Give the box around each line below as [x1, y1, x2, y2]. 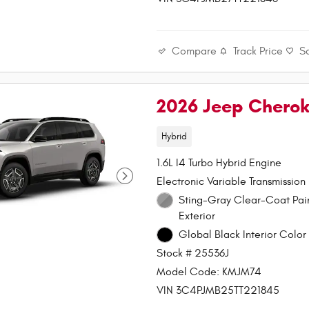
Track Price [233, 45, 283, 58]
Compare [172, 44, 217, 57]
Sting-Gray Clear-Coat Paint [178, 193, 292, 206]
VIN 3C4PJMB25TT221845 [157, 284, 280, 297]
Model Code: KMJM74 [157, 266, 262, 279]
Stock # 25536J [157, 247, 230, 260]
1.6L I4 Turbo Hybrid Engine [157, 156, 282, 169]
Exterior [178, 209, 215, 222]
